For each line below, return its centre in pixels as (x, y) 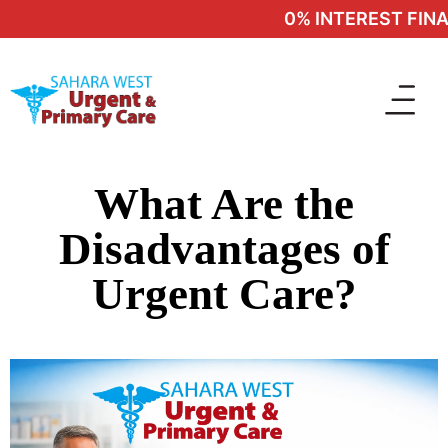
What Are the (224, 204)
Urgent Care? (224, 294)
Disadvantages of (224, 249)
